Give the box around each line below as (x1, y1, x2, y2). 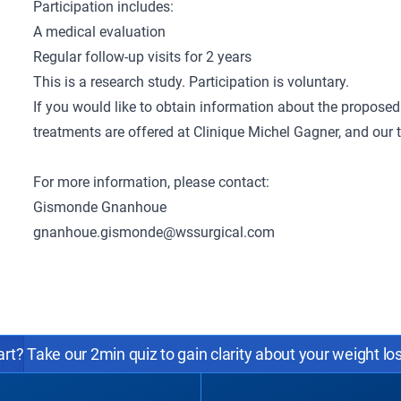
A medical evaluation (33, 23, 166, 40)
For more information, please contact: (33, 174, 270, 191)
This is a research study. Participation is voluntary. (33, 73, 350, 90)
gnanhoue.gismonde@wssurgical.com (33, 224, 276, 241)
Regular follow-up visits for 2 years (33, 48, 252, 65)
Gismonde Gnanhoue (33, 199, 167, 216)
